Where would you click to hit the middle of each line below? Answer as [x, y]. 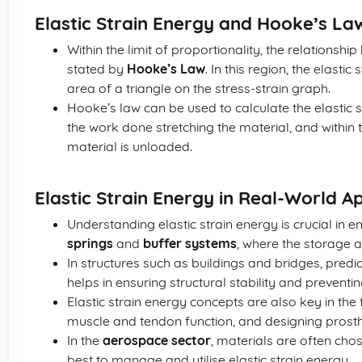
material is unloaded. [130, 146]
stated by [97, 69]
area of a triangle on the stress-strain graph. [199, 88]
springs [90, 243]
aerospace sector [157, 340]
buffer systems [190, 243]
